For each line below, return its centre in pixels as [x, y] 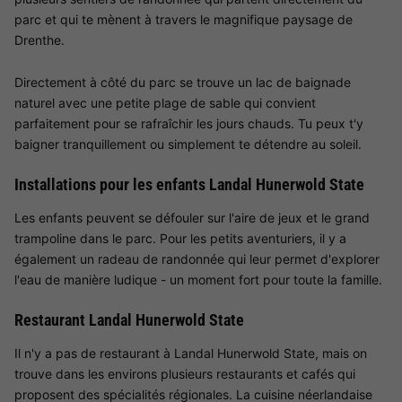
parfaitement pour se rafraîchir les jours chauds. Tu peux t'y [189, 124]
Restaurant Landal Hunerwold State [129, 320]
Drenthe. [39, 40]
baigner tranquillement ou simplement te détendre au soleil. [188, 144]
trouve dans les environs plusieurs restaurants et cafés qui [185, 374]
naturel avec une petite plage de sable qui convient [165, 103]
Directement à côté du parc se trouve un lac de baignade [183, 83]
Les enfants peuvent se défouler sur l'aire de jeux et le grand [192, 218]
